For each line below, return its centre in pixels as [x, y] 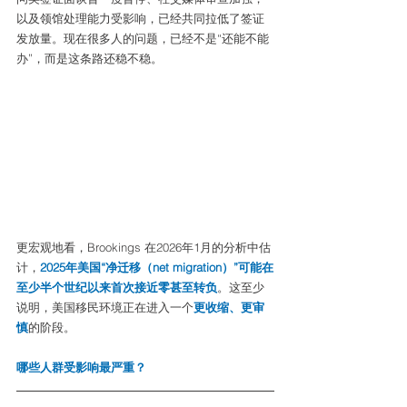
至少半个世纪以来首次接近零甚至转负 [117, 288]
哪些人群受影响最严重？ [81, 367]
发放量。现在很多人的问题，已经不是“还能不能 [143, 39]
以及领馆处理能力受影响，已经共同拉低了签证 [140, 19]
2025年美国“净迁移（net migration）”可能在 [157, 268]
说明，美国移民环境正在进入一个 [105, 308]
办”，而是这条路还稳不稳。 [89, 59]
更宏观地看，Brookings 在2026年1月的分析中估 [144, 248]
